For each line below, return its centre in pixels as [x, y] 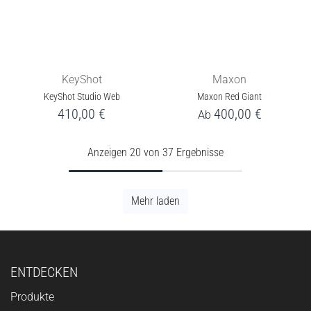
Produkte [32, 296]
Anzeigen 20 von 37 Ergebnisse [155, 152]
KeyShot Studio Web [82, 96]
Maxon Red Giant [229, 96]
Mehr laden [155, 201]
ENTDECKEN [44, 272]
